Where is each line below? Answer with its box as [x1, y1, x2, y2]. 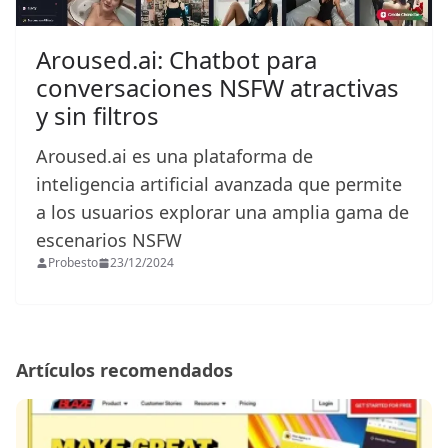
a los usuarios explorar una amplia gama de [36, 200, 409, 225]
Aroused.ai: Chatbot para [36, 43, 317, 77]
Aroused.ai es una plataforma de [36, 144, 313, 169]
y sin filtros [36, 99, 159, 133]
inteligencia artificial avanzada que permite [36, 172, 402, 197]
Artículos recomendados [16, 358, 233, 383]
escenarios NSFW [36, 228, 187, 253]
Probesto [48, 254, 98, 272]
